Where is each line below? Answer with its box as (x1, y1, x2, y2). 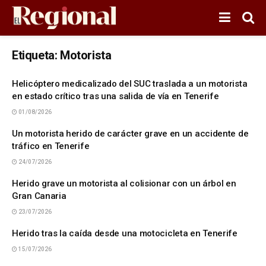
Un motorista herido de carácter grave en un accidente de (12, 128, 249, 139)
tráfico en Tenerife (12, 141, 90, 151)
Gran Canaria (12, 191, 66, 201)
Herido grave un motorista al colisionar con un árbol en (12, 178, 236, 189)
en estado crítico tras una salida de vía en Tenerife (12, 91, 219, 102)
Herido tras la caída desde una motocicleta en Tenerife (12, 228, 237, 239)
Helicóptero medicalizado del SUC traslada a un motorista (12, 78, 248, 89)
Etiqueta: (12, 48, 60, 62)
